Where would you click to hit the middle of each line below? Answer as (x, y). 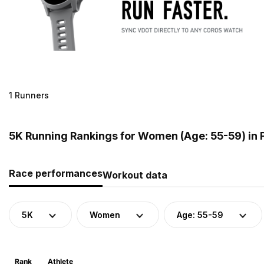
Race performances (56, 173)
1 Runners (29, 95)
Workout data (135, 175)
